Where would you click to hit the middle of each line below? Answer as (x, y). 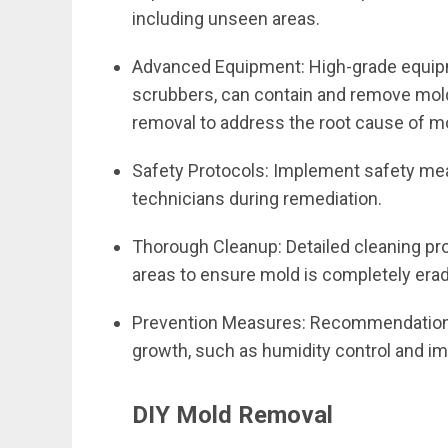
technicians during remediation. (259, 198)
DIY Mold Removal (232, 415)
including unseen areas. (228, 18)
